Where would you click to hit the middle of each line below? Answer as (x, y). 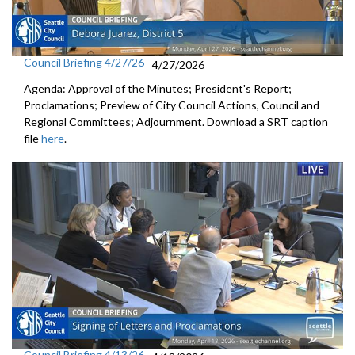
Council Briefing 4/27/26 (84, 62)
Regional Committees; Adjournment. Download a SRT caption (176, 121)
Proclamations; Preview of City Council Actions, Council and (172, 105)
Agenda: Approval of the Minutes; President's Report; (158, 88)
